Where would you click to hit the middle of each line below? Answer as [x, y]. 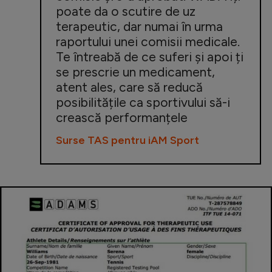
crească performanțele [122, 117]
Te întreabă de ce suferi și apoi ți [150, 56]
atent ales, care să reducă [129, 87]
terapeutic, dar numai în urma [139, 26]
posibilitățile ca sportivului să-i [143, 102]
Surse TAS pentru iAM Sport [127, 140]
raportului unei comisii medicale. [148, 41]
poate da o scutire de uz [126, 11]
